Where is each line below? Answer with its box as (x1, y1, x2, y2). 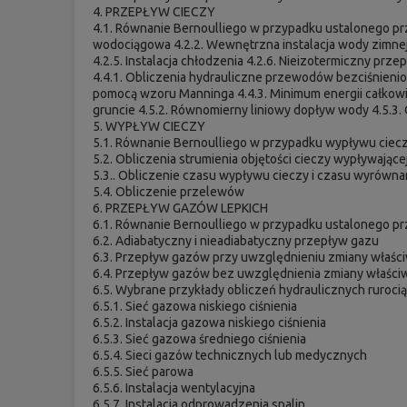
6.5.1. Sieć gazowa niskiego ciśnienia (93, 298, 298, 313)
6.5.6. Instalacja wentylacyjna (93, 380, 256, 395)
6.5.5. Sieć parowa (93, 363, 194, 379)
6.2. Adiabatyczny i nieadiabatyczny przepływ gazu (93, 233, 380, 248)
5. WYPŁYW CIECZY (93, 118, 206, 134)
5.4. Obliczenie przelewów (93, 184, 245, 199)
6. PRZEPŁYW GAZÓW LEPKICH (93, 200, 269, 215)
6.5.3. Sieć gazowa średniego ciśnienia (93, 331, 307, 346)
